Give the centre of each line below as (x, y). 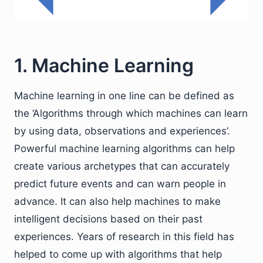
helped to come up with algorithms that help (118, 254)
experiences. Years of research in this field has (124, 236)
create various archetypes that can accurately (122, 166)
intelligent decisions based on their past (108, 219)
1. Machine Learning (104, 65)
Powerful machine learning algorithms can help (124, 148)
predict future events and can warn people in (120, 183)
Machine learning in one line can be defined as (124, 95)
